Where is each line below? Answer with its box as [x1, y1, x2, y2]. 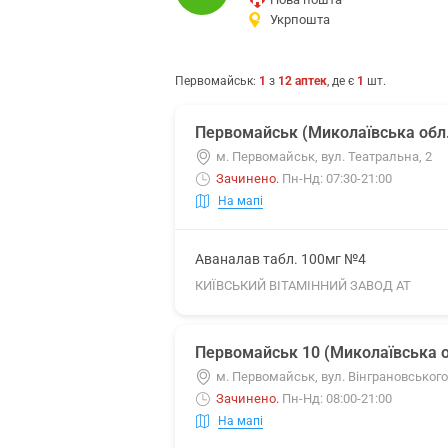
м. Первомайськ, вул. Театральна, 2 [216, 149, 432, 164]
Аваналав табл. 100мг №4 [195, 251, 366, 267]
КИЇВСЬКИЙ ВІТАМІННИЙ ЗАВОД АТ [195, 278, 411, 293]
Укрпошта [270, 12, 330, 27]
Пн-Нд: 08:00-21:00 [282, 391, 392, 406]
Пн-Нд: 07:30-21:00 [282, 171, 392, 186]
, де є [327, 74, 357, 88]
